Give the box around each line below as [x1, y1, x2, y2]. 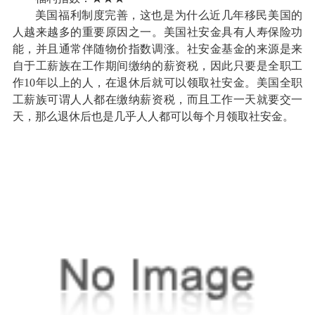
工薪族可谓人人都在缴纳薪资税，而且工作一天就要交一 [12, 94, 303, 106]
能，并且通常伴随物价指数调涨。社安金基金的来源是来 [12, 43, 303, 56]
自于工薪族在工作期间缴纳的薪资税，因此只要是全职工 [12, 60, 303, 72]
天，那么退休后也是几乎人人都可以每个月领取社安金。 [12, 110, 294, 123]
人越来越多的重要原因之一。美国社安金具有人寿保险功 [12, 26, 303, 39]
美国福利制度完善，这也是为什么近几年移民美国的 [34, 9, 303, 22]
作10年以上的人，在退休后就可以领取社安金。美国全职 [12, 77, 303, 89]
